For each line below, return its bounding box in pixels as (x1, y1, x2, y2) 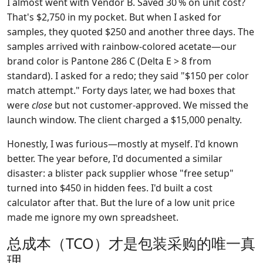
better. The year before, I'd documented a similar (7, 152, 222, 165)
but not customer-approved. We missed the (52, 99, 248, 112)
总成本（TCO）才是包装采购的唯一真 (7, 233, 255, 253)
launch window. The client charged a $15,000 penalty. (7, 113, 242, 126)
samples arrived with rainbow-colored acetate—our (7, 40, 237, 53)
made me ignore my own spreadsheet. (7, 211, 178, 224)
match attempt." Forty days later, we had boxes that (7, 84, 235, 97)
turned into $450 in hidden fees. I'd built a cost (7, 181, 213, 194)
